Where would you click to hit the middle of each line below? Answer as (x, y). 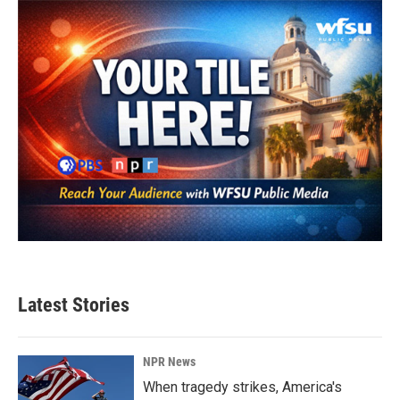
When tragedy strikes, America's (242, 387)
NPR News (169, 361)
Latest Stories (74, 304)
